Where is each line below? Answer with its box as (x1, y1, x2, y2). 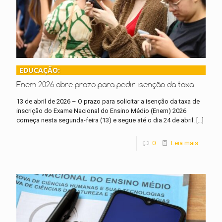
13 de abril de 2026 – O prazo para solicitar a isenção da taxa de (16, 97, 200, 105)
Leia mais (171, 139, 198, 147)
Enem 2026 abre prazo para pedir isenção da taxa (16, 79, 194, 89)
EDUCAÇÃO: (19, 65, 60, 75)
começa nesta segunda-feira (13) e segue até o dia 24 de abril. (16, 116, 195, 124)
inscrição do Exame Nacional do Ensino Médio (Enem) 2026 (16, 107, 186, 114)
